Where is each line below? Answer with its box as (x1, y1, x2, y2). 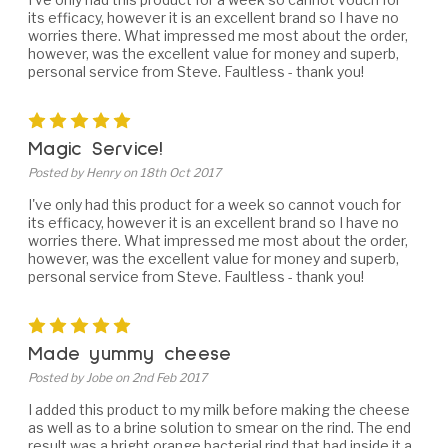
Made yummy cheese (28, 343, 232, 364)
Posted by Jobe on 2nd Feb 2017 (28, 369, 207, 385)
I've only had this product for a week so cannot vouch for (28, 195, 401, 213)
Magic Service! (28, 138, 164, 159)
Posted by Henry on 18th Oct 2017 (28, 164, 221, 180)
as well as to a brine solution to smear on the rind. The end (28, 418, 411, 436)
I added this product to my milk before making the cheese (28, 400, 410, 418)
